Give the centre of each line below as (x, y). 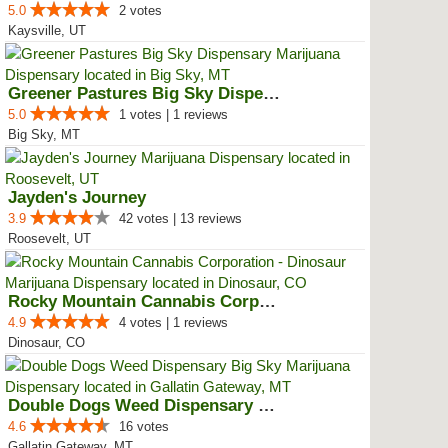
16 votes (144, 426)
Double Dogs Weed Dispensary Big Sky (266, 405)
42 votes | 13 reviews (180, 218)
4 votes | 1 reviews (173, 322)
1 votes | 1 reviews (173, 114)
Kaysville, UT (47, 30)
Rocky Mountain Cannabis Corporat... (267, 301)
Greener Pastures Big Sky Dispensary (271, 93)
